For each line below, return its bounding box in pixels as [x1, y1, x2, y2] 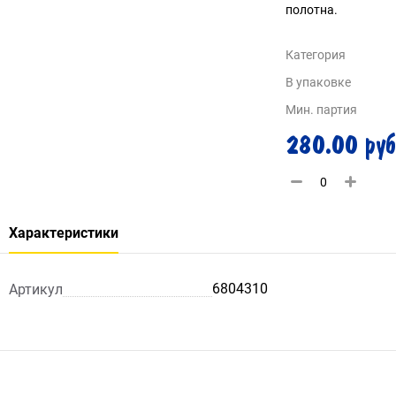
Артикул [9, 280, 63, 298]
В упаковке [285, 75, 351, 89]
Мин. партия [285, 103, 357, 117]
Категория [285, 48, 346, 62]
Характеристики [9, 225, 118, 241]
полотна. [285, 3, 338, 17]
